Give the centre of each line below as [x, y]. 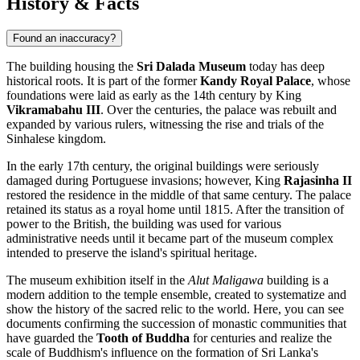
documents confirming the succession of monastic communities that [176, 324]
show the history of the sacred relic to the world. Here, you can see [175, 309]
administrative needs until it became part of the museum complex [170, 239]
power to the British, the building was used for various [144, 224]
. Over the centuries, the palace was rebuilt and [219, 110]
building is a [296, 280]
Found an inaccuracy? [64, 39]
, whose [331, 81]
